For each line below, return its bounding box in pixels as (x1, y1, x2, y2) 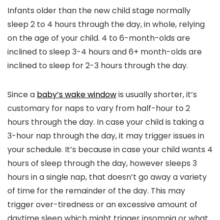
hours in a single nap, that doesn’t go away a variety (7, 171, 207, 183)
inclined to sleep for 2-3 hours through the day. (7, 60, 188, 71)
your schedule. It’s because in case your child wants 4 (7, 144, 213, 155)
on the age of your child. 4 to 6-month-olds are (7, 32, 190, 44)
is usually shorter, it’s (116, 89, 197, 100)
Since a (7, 89, 37, 100)
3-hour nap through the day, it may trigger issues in (7, 130, 204, 141)
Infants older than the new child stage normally (7, 5, 191, 16)
